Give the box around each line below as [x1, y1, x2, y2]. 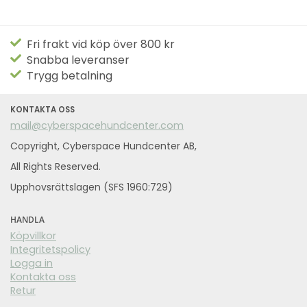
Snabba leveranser [21, 52, 130, 69]
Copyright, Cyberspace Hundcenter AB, [10, 139, 197, 153]
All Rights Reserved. [10, 160, 101, 174]
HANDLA [10, 214, 45, 225]
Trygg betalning [21, 68, 112, 84]
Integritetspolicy [10, 243, 90, 257]
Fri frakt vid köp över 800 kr [21, 36, 177, 53]
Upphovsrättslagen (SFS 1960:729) [10, 180, 175, 195]
